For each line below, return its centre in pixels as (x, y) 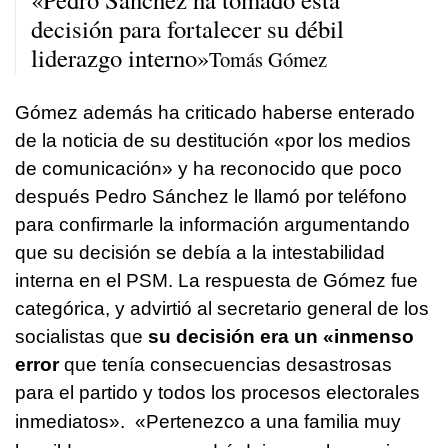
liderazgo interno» (120, 58)
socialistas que (81, 336)
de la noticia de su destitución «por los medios (213, 140)
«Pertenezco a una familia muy (268, 421)
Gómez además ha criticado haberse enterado (215, 112)
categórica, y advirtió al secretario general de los (222, 308)
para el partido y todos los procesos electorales (217, 392)
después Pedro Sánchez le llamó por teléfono (211, 196)
